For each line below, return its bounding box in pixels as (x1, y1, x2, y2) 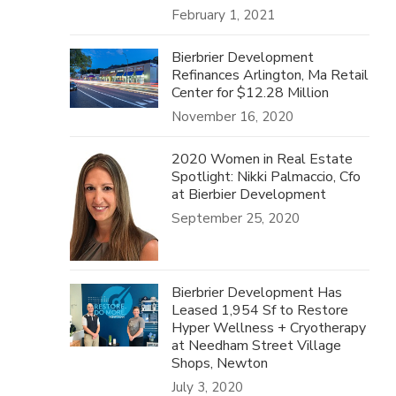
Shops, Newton (171, 354, 269, 373)
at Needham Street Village (171, 336, 342, 355)
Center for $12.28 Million (171, 83, 330, 103)
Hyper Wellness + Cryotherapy (171, 318, 367, 338)
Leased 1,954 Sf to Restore (171, 301, 349, 320)
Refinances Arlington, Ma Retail (171, 65, 369, 85)
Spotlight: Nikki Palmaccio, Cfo (171, 167, 362, 187)
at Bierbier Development (171, 185, 327, 204)
